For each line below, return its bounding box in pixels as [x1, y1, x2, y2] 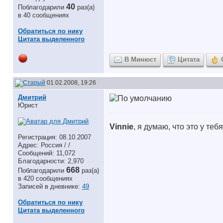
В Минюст [124, 56, 156, 63]
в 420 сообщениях [18, 175, 73, 182]
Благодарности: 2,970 [18, 157, 84, 165]
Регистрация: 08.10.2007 [18, 133, 91, 141]
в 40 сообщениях [18, 11, 69, 19]
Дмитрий [18, 94, 46, 101]
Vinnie [110, 122, 133, 131]
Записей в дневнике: [18, 183, 82, 190]
